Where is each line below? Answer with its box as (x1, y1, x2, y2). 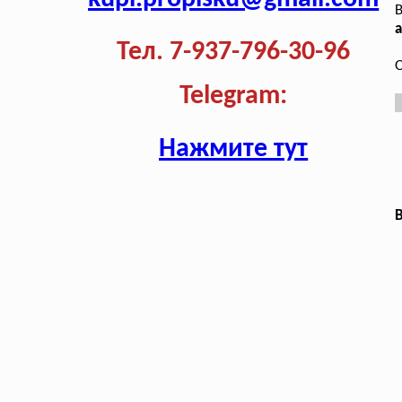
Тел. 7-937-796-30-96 (117, 39, 351, 67)
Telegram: (179, 83, 288, 111)
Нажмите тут (159, 135, 309, 164)
